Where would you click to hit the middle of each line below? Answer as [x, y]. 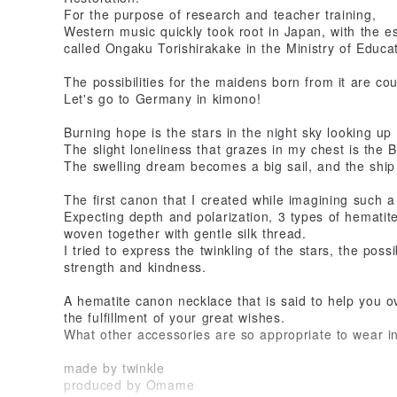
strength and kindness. [135, 266]
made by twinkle [114, 367]
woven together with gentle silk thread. [185, 233]
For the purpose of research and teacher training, [220, 14]
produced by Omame [129, 384]
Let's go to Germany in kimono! [163, 98]
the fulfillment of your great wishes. [175, 317]
